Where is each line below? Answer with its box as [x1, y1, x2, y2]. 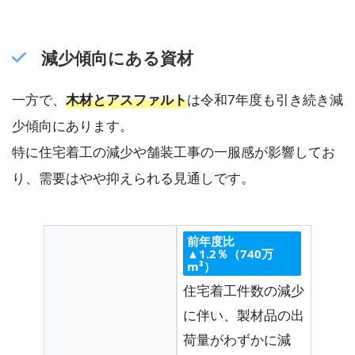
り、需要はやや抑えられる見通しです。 [12, 169, 254, 188]
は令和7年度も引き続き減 [187, 90, 343, 109]
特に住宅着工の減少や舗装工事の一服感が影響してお [12, 143, 335, 162]
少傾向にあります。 [12, 116, 133, 136]
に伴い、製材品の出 [183, 305, 304, 324]
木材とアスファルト [66, 90, 187, 109]
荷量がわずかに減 [183, 330, 291, 349]
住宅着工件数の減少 [183, 281, 304, 300]
